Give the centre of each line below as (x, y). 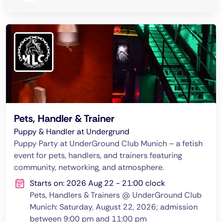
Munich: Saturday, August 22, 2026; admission (114, 207)
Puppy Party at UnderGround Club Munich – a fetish (108, 143)
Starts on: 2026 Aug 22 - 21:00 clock (97, 183)
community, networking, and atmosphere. (89, 167)
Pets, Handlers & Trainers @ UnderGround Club (116, 195)
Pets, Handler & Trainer (64, 118)
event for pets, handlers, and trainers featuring (98, 155)
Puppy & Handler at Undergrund (72, 132)
